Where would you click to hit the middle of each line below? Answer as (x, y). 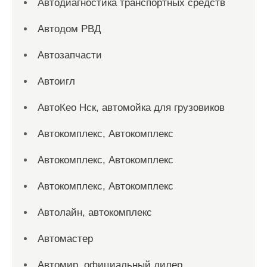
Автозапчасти (70, 55)
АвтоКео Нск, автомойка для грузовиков (131, 108)
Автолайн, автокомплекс (95, 212)
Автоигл (56, 81)
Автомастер (65, 239)
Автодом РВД (69, 29)
